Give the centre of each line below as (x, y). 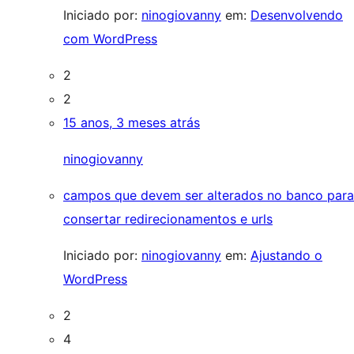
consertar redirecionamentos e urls (168, 219)
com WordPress (110, 39)
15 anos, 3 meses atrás (132, 122)
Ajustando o (286, 255)
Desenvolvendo (297, 15)
